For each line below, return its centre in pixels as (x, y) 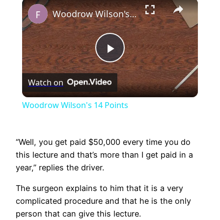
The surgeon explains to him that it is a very (99, 188)
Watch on (45, 82)
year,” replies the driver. (60, 168)
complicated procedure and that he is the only (103, 201)
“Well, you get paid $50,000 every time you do (103, 142)
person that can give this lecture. (78, 214)
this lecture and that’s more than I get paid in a (104, 155)
